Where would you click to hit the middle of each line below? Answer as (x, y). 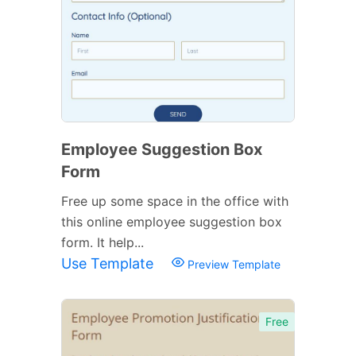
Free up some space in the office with (175, 201)
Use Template (109, 263)
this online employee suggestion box (172, 221)
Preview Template (232, 264)
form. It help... (103, 242)
